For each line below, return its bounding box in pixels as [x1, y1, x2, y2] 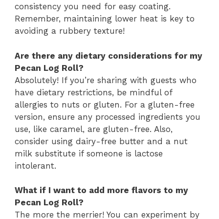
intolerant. [15, 160, 56, 171]
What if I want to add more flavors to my [15, 185, 188, 195]
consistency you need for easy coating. [15, 1, 171, 11]
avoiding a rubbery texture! [15, 26, 125, 36]
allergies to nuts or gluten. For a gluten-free [15, 99, 195, 109]
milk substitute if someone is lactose [15, 148, 163, 158]
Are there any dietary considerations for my [15, 50, 202, 61]
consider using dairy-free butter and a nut [15, 136, 188, 146]
